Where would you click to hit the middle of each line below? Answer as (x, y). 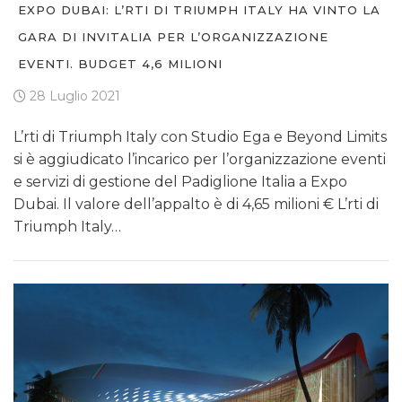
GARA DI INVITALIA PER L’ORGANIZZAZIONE (173, 36)
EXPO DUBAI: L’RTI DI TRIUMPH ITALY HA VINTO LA (199, 9)
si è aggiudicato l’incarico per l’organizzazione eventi (200, 159)
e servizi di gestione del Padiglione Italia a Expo (180, 181)
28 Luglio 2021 (73, 96)
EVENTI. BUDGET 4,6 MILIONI (120, 63)
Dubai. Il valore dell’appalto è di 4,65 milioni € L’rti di (196, 204)
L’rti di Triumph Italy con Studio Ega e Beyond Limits (200, 136)
